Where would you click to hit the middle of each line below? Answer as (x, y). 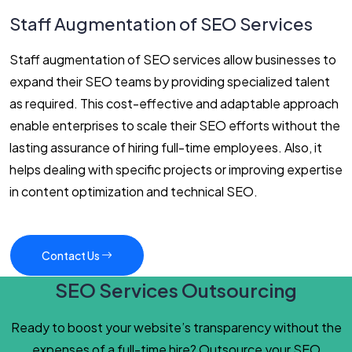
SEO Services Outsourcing (176, 290)
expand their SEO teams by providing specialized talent (170, 81)
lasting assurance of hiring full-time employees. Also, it (166, 147)
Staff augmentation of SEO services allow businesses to (173, 59)
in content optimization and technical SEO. (134, 191)
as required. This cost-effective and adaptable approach (174, 103)
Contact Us (71, 255)
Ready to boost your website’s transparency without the (176, 327)
